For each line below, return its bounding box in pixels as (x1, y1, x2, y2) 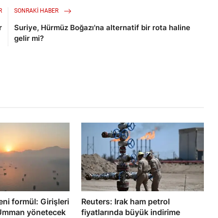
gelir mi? (14, 34, 44, 43)
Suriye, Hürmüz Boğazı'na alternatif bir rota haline (14, 23, 191, 33)
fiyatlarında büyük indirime (81, 207, 181, 217)
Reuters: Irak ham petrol (81, 196, 170, 206)
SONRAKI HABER (14, 7, 60, 15)
